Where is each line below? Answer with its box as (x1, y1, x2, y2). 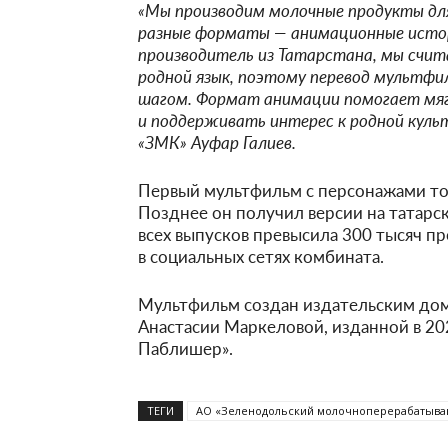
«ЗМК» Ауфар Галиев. (138, 130, 296, 154)
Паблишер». (138, 336, 233, 360)
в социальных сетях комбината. (138, 244, 384, 268)
